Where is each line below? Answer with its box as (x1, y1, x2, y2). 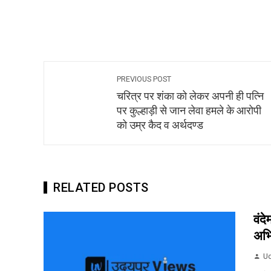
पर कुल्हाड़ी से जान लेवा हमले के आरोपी (117, 105, 261, 117)
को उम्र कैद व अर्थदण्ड (117, 119, 203, 131)
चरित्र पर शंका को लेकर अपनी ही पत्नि (117, 90, 264, 102)
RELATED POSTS (53, 180, 149, 195)
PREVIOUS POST (117, 74, 171, 83)
